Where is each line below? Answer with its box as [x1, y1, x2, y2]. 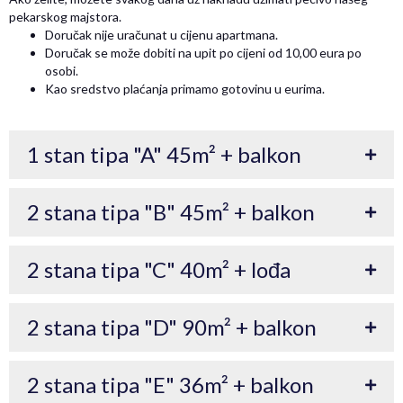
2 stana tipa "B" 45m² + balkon [27, 199, 315, 226]
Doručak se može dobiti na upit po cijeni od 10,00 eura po [45, 45, 362, 61]
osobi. [45, 63, 78, 79]
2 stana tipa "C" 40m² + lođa [27, 256, 291, 283]
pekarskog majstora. [9, 9, 121, 25]
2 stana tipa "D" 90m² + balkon [27, 314, 317, 341]
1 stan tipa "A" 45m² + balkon [27, 141, 301, 168]
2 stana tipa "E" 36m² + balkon [27, 372, 314, 399]
